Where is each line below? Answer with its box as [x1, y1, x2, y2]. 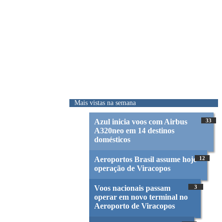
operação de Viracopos [94, 164, 170, 173]
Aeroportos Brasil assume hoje [94, 155, 197, 164]
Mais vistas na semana [74, 99, 136, 107]
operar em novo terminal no [94, 193, 188, 202]
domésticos [94, 135, 130, 144]
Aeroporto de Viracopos [94, 202, 175, 211]
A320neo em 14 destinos [94, 126, 174, 135]
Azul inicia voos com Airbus [94, 117, 187, 126]
